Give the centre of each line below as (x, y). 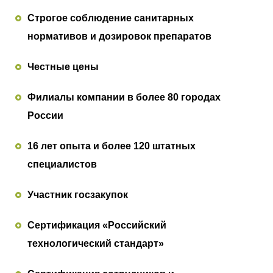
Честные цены (63, 67)
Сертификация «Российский (97, 225)
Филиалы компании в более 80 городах (124, 97)
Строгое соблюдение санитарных (111, 18)
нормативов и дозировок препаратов (119, 37)
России (45, 116)
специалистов (62, 165)
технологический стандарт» (96, 244)
